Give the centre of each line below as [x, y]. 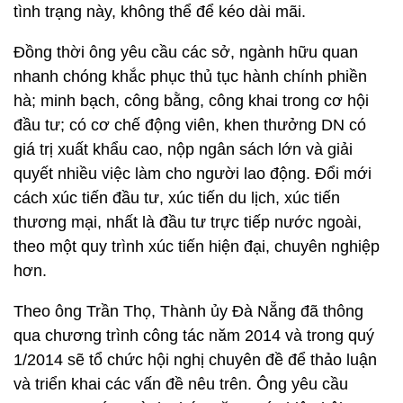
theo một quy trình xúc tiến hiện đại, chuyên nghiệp [197, 246]
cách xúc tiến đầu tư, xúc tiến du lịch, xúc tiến [177, 198]
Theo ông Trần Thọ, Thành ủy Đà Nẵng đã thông [188, 311]
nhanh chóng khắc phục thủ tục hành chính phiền [190, 76]
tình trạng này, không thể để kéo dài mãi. [160, 12]
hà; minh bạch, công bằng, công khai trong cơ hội [191, 101]
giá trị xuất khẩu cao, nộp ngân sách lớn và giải [183, 149]
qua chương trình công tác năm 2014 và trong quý [194, 336]
